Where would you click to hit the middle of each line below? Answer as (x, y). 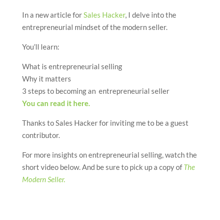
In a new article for (53, 15)
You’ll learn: (41, 47)
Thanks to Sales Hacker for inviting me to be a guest (105, 123)
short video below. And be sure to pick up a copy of (103, 167)
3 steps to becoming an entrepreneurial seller (96, 91)
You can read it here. (56, 103)
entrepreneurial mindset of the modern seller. (95, 27)
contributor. (41, 135)
